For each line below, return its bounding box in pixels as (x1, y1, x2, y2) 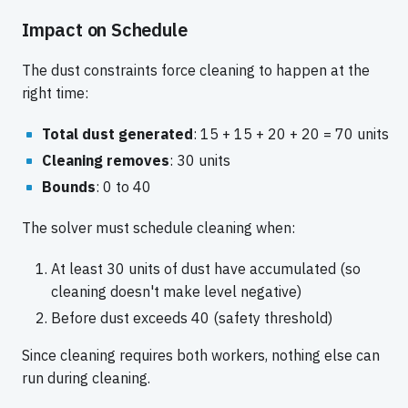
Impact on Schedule (22, 17, 188, 43)
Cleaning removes (41, 151, 169, 170)
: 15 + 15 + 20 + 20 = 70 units (192, 125, 389, 144)
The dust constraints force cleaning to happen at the (22, 61, 370, 80)
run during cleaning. (22, 369, 150, 388)
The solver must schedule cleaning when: (22, 219, 295, 238)
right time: (22, 84, 88, 103)
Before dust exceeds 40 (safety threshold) (51, 309, 332, 328)
